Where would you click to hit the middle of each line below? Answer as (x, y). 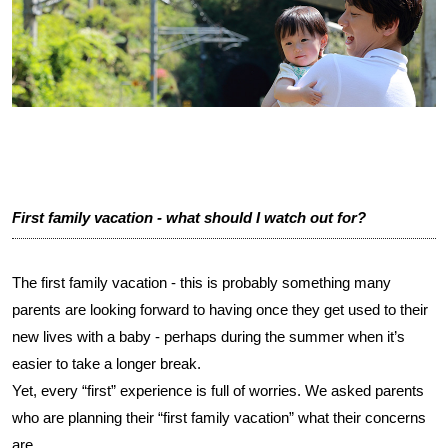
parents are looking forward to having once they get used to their (220, 309)
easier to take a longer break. (106, 363)
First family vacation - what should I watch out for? (189, 217)
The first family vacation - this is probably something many (201, 282)
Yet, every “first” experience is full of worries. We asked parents (218, 390)
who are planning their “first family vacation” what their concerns (219, 417)
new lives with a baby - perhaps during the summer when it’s (208, 336)
